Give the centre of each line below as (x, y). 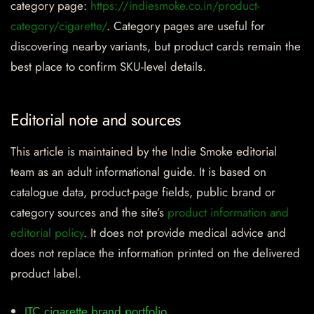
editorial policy (47, 232)
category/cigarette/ (59, 26)
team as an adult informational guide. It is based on (138, 171)
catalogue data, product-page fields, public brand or (143, 192)
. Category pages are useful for (186, 26)
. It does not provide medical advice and (185, 232)
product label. (46, 273)
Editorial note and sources (96, 120)
